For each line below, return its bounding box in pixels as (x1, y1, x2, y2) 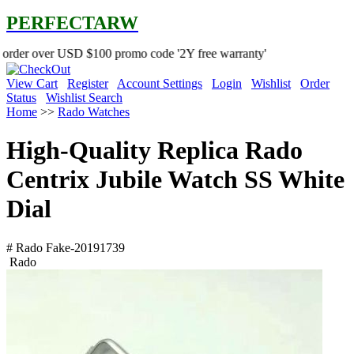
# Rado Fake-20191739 (6, 240, 125, 254)
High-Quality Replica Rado (6, 136, 303, 165)
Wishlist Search (46, 90, 122, 104)
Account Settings (117, 76, 202, 90)
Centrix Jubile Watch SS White (6, 165, 345, 194)
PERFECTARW (6, 13, 138, 33)
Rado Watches (58, 104, 130, 119)
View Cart (6, 76, 58, 90)
